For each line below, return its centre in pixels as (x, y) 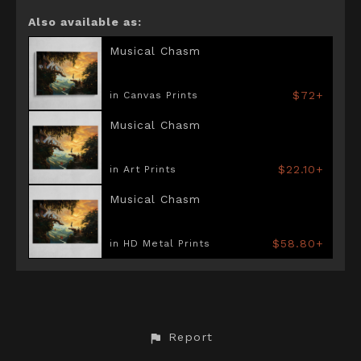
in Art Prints (143, 170)
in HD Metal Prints (160, 244)
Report (191, 337)
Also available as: (85, 22)
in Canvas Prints (154, 95)
